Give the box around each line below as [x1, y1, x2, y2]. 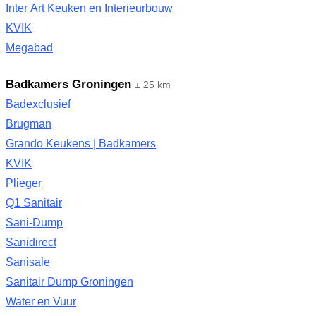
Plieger [6, 177, 42, 189]
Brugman [6, 118, 51, 130]
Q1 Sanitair [6, 197, 62, 209]
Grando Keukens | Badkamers [6, 138, 156, 150]
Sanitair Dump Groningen [6, 276, 133, 288]
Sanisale [6, 256, 50, 268]
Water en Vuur [6, 296, 76, 308]
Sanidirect [6, 236, 56, 248]
